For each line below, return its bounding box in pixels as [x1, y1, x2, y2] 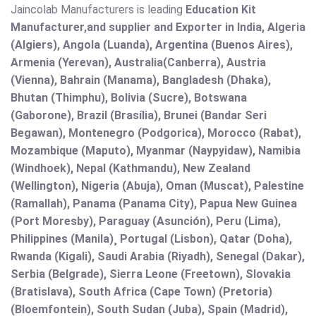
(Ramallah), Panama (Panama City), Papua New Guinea [11, 197, 297, 211]
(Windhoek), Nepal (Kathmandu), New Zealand [11, 162, 250, 176]
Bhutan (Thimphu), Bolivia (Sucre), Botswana [11, 91, 247, 105]
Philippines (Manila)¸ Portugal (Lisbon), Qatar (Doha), [11, 232, 292, 246]
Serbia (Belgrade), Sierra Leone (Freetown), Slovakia [11, 267, 291, 281]
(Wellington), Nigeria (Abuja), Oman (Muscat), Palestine [11, 179, 304, 193]
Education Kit [186, 3, 256, 17]
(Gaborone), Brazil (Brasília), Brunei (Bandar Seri [11, 109, 267, 123]
